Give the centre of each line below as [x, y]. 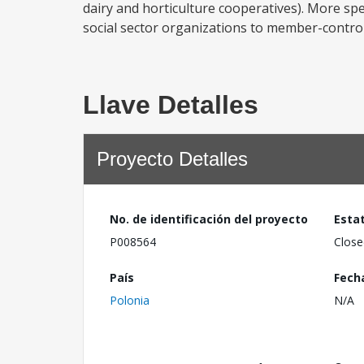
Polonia [130, 300]
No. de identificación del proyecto [209, 219]
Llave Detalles [171, 105]
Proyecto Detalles [172, 159]
